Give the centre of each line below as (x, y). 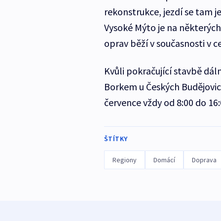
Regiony (124, 160)
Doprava (204, 160)
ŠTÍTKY (116, 139)
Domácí (164, 160)
